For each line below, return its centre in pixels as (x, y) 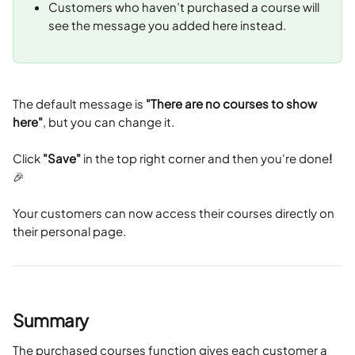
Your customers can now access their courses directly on (175, 213)
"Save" (62, 158)
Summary (51, 320)
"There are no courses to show (233, 103)
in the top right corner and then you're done (205, 158)
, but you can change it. (109, 122)
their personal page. (69, 231)
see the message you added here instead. (167, 25)
